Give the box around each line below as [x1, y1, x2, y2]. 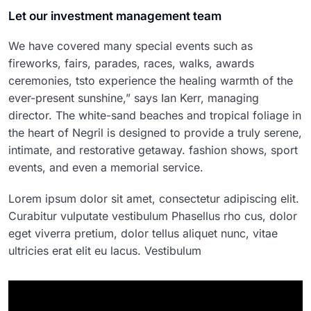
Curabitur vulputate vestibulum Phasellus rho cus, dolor [8, 209, 297, 224]
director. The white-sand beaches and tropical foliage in [8, 108, 301, 123]
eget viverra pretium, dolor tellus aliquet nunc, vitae [8, 226, 278, 241]
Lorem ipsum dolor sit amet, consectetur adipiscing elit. [8, 192, 299, 206]
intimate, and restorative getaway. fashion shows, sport [8, 143, 298, 158]
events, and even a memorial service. [8, 160, 203, 175]
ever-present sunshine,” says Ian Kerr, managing [8, 91, 259, 106]
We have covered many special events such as [8, 39, 253, 53]
